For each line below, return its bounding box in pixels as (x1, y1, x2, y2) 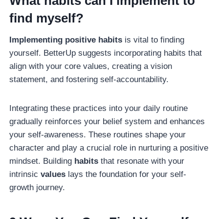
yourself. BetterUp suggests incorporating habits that (9, 48, 202, 58)
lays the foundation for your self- (66, 170, 187, 179)
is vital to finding (122, 35, 185, 45)
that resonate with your (98, 156, 185, 166)
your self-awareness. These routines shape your (9, 130, 186, 140)
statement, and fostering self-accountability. (9, 75, 169, 85)
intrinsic (9, 170, 41, 179)
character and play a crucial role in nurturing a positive (9, 143, 209, 153)
